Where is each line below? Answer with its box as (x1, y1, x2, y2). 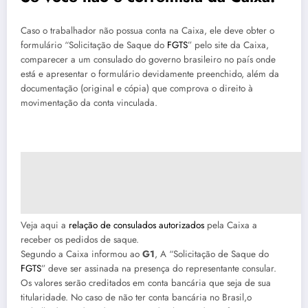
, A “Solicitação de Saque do (155, 247, 269, 261)
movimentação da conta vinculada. (21, 96, 157, 110)
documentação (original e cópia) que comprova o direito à (21, 82, 253, 96)
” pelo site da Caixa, (188, 38, 269, 52)
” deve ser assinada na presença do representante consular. (41, 262, 276, 276)
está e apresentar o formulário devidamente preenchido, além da (21, 67, 279, 81)
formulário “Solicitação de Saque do (21, 38, 167, 52)
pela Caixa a (204, 219, 257, 232)
